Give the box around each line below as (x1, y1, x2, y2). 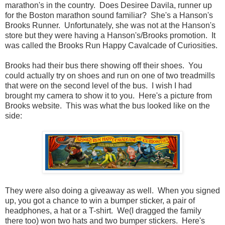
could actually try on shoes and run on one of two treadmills (5, 71, 215, 80)
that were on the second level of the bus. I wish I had (5, 81, 192, 90)
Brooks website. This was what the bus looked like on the (5, 101, 210, 110)
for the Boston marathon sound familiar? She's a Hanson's (5, 11, 213, 20)
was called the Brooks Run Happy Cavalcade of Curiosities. (5, 41, 217, 50)
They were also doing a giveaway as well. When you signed (5, 186, 220, 195)
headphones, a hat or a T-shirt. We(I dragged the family (5, 206, 201, 215)
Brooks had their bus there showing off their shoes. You (5, 61, 202, 70)
